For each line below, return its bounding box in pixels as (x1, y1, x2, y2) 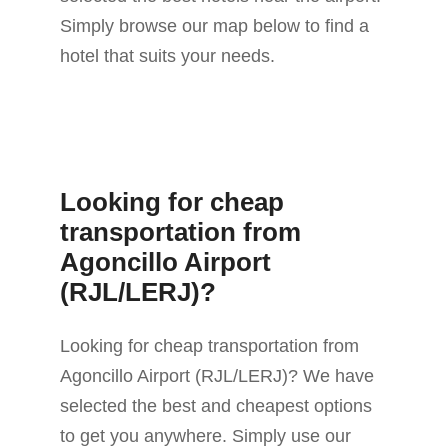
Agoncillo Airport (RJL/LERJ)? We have (60, 366, 374, 387)
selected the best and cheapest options (60, 396, 372, 417)
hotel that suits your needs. (60, 46, 275, 67)
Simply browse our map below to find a (60, 16, 369, 37)
